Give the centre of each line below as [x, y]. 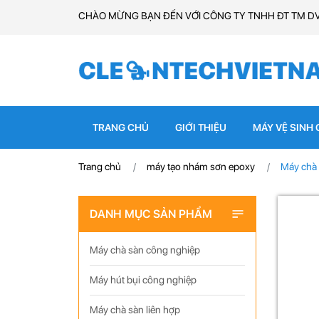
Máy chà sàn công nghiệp [145, 250]
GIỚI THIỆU [201, 127]
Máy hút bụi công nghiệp [143, 280]
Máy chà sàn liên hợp [135, 310]
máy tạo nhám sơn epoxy [200, 167]
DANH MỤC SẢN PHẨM [151, 214]
